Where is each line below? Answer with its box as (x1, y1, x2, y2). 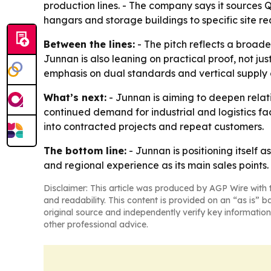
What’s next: (44, 91, 106, 103)
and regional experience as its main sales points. (44, 158, 269, 171)
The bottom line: (44, 144, 126, 157)
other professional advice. (44, 218, 148, 230)
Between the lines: (44, 38, 135, 50)
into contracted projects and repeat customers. (44, 120, 264, 132)
